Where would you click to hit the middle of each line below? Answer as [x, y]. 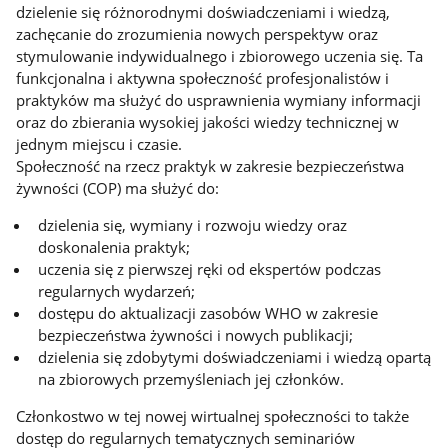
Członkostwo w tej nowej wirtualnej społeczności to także [213, 415]
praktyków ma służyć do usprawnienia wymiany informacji [219, 100]
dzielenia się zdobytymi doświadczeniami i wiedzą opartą [235, 356]
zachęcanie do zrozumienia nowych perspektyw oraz [197, 34]
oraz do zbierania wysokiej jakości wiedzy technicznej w [208, 122]
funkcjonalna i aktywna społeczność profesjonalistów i [203, 78]
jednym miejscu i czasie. [99, 144]
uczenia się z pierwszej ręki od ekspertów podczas [210, 268]
